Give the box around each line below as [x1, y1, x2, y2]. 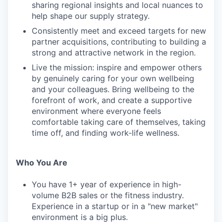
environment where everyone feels [32, 106, 161, 116]
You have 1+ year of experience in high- [32, 179, 181, 189]
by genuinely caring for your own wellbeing [32, 73, 194, 83]
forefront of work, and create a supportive [32, 95, 192, 105]
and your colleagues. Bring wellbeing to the [32, 84, 194, 94]
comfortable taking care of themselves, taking [32, 117, 206, 127]
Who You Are [16, 158, 67, 167]
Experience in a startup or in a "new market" [32, 201, 198, 211]
